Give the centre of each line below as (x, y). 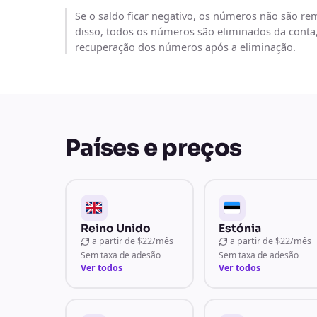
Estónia (240, 228)
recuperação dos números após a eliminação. (185, 47)
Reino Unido (115, 228)
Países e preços (154, 148)
